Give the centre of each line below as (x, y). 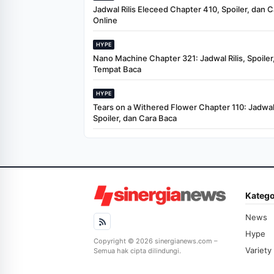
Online (105, 20)
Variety (258, 250)
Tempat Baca (117, 69)
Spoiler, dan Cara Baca (135, 118)
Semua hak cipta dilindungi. (137, 251)
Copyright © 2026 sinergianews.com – (156, 241)
